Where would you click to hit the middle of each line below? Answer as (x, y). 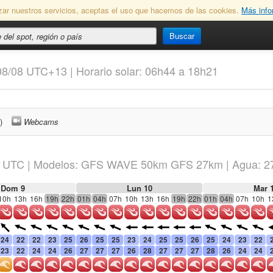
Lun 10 (139, 188)
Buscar (182, 36)
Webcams (41, 122)
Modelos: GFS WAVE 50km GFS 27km (130, 164)
